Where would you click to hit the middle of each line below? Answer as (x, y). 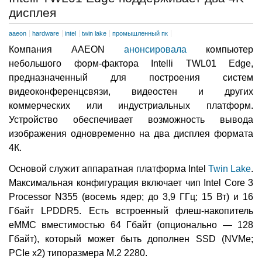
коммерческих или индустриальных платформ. (131, 105)
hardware (46, 33)
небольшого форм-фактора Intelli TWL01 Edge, (131, 63)
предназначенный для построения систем (131, 77)
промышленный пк (140, 33)
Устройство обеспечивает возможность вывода (131, 119)
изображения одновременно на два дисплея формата (131, 133)
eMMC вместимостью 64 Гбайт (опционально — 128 (131, 225)
